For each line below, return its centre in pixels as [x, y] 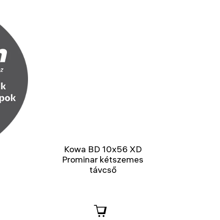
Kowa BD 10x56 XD [103, 149]
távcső [103, 170]
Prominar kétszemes [103, 160]
